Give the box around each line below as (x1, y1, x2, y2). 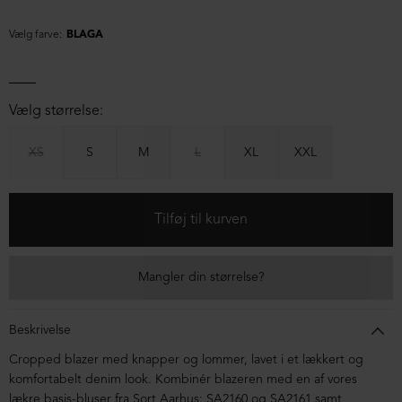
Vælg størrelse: (9, 104, 103, 118)
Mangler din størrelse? (138, 271, 264, 284)
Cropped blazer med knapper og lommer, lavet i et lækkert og (9, 354, 363, 367)
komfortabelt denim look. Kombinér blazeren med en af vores (9, 373, 357, 387)
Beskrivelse (9, 324, 71, 337)
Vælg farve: (9, 30, 62, 40)
